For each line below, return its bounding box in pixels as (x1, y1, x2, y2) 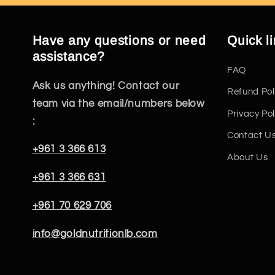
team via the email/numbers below (32, 98, 205, 109)
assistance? (32, 48, 106, 63)
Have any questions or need (32, 33, 206, 47)
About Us (227, 152, 268, 162)
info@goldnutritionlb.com (32, 228, 158, 239)
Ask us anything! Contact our (32, 80, 180, 91)
